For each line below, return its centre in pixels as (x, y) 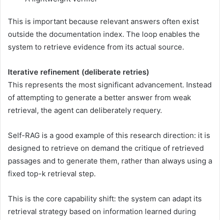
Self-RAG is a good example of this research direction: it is (109, 135)
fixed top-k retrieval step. (52, 173)
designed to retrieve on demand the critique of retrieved (106, 148)
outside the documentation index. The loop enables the (104, 34)
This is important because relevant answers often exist (103, 21)
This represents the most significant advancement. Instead (110, 84)
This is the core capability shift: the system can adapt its (105, 198)
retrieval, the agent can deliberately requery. (85, 110)
